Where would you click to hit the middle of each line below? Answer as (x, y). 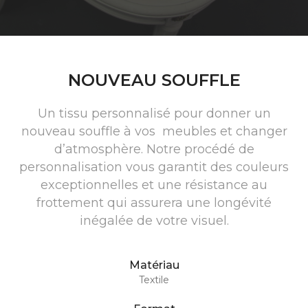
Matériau (154, 265)
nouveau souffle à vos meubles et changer (154, 131)
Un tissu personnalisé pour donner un (154, 113)
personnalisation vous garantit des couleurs (154, 167)
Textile (154, 280)
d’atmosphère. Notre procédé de (154, 149)
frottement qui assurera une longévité (154, 203)
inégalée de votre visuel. (154, 221)
